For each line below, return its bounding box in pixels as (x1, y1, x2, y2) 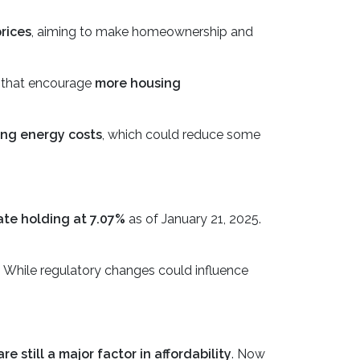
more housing (95, 76, 181, 91)
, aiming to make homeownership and (31, 24, 253, 39)
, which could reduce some (102, 127, 260, 142)
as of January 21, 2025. (125, 211, 261, 227)
